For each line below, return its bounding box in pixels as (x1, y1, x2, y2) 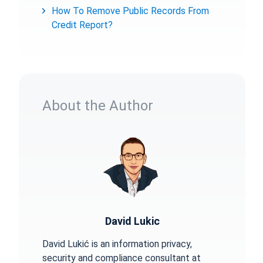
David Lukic (104, 215, 160, 227)
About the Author (42, 97, 153, 114)
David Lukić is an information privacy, (42, 238, 192, 249)
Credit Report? (52, 19, 115, 31)
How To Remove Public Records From (52, 5, 209, 16)
